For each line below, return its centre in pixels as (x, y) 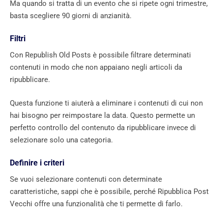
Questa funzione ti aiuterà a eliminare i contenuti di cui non (106, 103)
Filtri (18, 39)
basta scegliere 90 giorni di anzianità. (71, 15)
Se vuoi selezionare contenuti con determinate (86, 179)
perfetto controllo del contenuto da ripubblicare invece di (103, 127)
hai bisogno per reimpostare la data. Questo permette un (102, 115)
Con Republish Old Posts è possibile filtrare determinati (100, 55)
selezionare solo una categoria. (61, 140)
